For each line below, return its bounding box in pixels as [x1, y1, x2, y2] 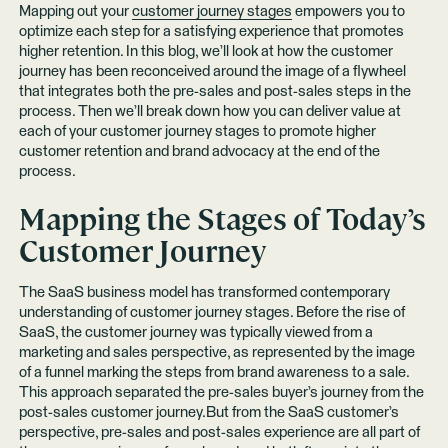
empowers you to [291, 3, 405, 19]
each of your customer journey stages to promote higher [18, 123, 376, 139]
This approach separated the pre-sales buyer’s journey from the [18, 384, 424, 400]
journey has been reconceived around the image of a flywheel [18, 63, 406, 79]
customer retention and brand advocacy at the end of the [18, 143, 380, 159]
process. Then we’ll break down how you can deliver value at [18, 103, 401, 119]
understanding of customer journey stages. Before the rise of [18, 304, 405, 320]
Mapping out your [18, 3, 132, 19]
